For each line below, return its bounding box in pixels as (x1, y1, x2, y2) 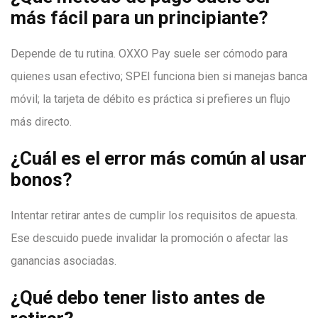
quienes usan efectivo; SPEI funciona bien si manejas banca (11, 70, 307, 83)
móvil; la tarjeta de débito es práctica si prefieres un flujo (11, 92, 290, 106)
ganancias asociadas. (11, 254, 116, 268)
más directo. (11, 115, 72, 128)
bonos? (11, 169, 72, 190)
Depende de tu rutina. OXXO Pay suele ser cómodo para (11, 47, 287, 60)
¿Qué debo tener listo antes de (11, 287, 265, 308)
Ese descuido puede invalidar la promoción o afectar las (11, 231, 288, 245)
